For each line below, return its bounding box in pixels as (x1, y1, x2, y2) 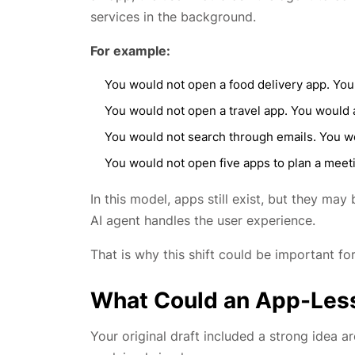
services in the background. (90, 9, 256, 25)
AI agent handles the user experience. (90, 212, 315, 229)
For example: (90, 43, 170, 59)
